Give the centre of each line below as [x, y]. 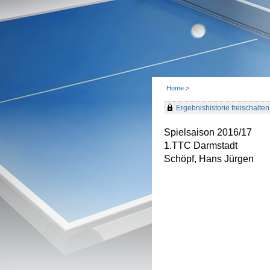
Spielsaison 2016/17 [208, 132]
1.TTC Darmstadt [201, 146]
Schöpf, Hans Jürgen [209, 159]
